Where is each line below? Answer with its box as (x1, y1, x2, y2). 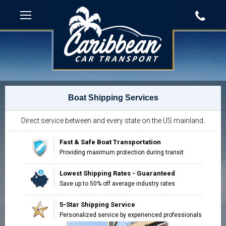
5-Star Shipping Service (59, 201, 135, 208)
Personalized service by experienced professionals (59, 211, 202, 218)
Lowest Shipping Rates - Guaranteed (59, 169, 175, 177)
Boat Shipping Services (68, 93, 158, 102)
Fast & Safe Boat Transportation (59, 138, 161, 146)
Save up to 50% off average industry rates (59, 180, 175, 187)
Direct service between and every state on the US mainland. (21, 117, 205, 125)
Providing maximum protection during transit (59, 149, 184, 156)
